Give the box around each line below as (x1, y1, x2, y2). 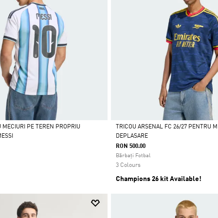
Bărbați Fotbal (115, 153, 150, 159)
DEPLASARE (115, 133, 148, 139)
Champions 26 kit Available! (115, 175, 201, 182)
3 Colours (115, 162, 141, 168)
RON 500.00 (115, 143, 145, 149)
